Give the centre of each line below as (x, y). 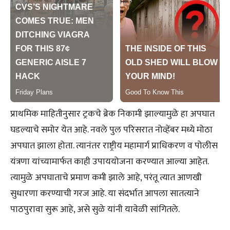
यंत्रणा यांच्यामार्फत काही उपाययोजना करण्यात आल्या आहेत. (109, 161)
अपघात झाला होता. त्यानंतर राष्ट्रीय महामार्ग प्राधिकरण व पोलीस (114, 146)
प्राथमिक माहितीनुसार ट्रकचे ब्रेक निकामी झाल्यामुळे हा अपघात (112, 114)
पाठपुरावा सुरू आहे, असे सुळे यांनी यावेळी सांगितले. (95, 209)
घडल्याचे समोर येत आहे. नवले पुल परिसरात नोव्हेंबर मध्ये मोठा (111, 130)
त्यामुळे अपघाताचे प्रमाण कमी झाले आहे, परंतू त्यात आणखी (106, 177)
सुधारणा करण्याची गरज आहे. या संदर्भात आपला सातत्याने (105, 193)
